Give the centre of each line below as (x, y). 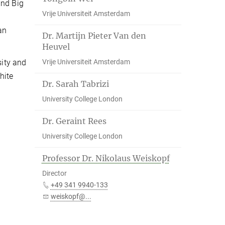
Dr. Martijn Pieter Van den (94, 36)
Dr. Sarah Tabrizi (75, 84)
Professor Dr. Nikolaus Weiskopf (106, 158)
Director (54, 173)
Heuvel (56, 47)
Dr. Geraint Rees (74, 121)
